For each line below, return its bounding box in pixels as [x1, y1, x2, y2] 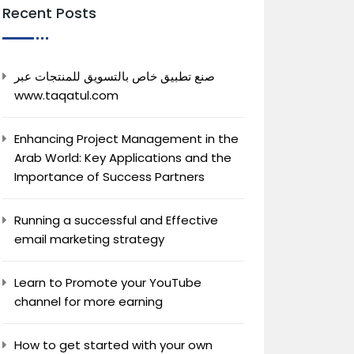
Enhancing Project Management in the [14, 130, 239, 147]
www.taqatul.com [14, 87, 119, 104]
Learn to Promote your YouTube [14, 274, 201, 291]
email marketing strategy [14, 231, 164, 247]
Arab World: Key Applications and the [14, 149, 232, 166]
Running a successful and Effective [14, 212, 218, 228]
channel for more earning [14, 293, 163, 310]
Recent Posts [2, 3, 96, 23]
